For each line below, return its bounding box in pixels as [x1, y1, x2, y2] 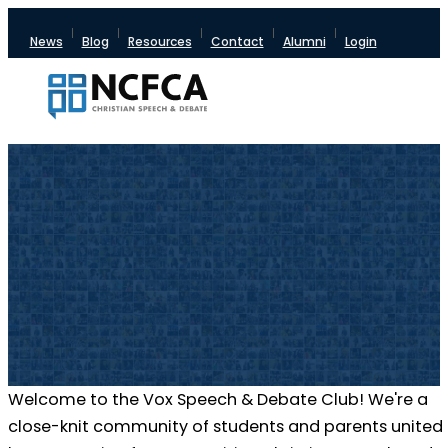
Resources [127, 33, 192, 50]
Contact [210, 33, 264, 50]
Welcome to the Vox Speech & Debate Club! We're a [8, 387, 428, 411]
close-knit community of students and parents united [8, 414, 443, 438]
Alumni [282, 33, 326, 50]
